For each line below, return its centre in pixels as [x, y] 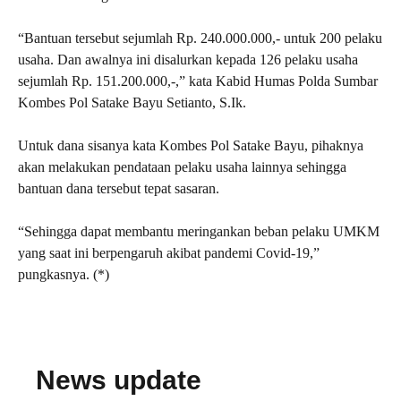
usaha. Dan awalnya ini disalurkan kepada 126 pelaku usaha [188, 60]
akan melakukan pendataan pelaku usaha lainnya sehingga [182, 167]
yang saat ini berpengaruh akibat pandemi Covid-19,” [169, 253]
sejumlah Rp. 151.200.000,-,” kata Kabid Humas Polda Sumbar [198, 81]
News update [119, 380]
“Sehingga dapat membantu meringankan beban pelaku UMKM [199, 231]
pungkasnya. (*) [64, 274]
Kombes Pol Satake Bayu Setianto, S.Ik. [132, 102]
